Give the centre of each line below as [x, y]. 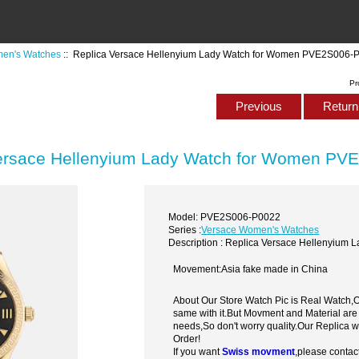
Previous [258, 107]
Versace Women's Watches [260, 229]
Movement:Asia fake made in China [251, 269]
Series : [185, 229]
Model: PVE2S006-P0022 [225, 216]
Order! [187, 339]
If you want [198, 352]
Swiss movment [259, 352]
